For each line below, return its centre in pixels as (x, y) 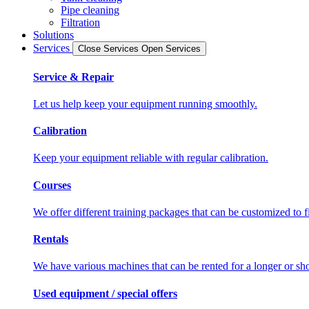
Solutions (53, 35)
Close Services (110, 49)
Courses (52, 185)
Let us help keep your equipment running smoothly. (145, 103)
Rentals (51, 239)
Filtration (80, 23)
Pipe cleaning (90, 10)
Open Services (171, 49)
